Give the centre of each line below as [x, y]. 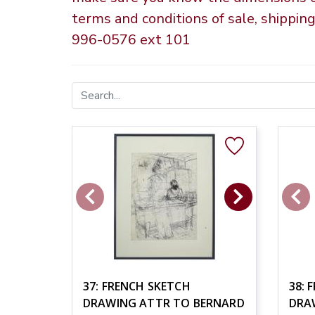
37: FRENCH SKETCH [137, 286]
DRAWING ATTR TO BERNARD [164, 303]
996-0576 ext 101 [131, 39]
